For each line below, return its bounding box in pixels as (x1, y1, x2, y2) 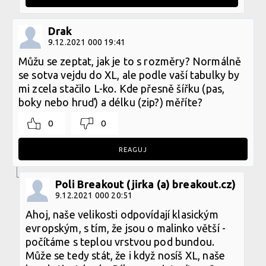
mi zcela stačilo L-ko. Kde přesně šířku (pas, (18, 82, 225, 94)
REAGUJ (119, 145, 147, 153)
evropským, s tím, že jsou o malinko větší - (26, 221, 226, 234)
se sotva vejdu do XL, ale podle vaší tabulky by (18, 68, 240, 81)
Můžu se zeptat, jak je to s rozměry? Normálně (18, 55, 242, 67)
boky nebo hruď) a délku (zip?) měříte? (18, 96, 203, 108)
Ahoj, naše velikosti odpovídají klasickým (26, 208, 218, 220)
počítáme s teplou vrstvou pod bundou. (26, 235, 215, 248)
